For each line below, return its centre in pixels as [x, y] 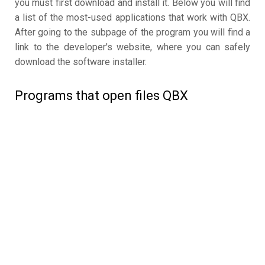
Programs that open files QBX [101, 96]
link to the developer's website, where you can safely [132, 47]
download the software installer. [81, 62]
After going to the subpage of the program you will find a [132, 33]
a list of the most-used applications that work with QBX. [132, 18]
